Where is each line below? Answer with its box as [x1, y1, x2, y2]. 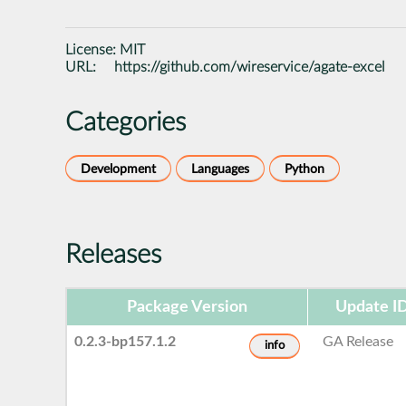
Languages [191, 161, 249, 176]
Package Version [127, 298, 247, 315]
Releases [65, 241, 161, 268]
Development [81, 161, 156, 176]
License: [65, 42, 120, 57]
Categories [65, 109, 186, 136]
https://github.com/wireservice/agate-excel [114, 59, 386, 74]
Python [285, 161, 324, 176]
